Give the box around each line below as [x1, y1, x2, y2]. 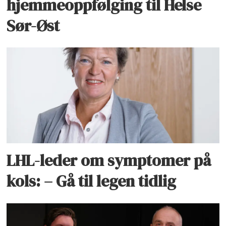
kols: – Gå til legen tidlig [7, 170, 177, 193]
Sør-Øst [7, 14, 60, 37]
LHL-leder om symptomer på [7, 149, 211, 172]
